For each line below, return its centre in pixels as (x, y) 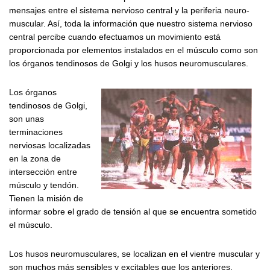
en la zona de (35, 158)
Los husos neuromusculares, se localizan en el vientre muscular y (134, 254)
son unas (27, 118)
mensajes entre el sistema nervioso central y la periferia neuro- (129, 10)
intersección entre (43, 171)
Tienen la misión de (46, 198)
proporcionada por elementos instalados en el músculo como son (133, 50)
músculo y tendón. (44, 185)
